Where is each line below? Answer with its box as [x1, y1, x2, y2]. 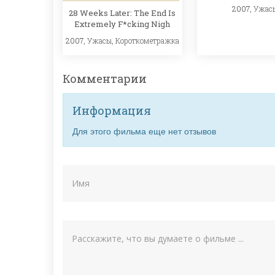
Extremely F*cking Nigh [74, 18, 171, 29]
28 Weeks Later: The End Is [69, 7, 176, 18]
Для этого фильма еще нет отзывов [72, 125, 216, 137]
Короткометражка [115, 35, 179, 45]
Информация [72, 103, 151, 118]
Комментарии [63, 71, 147, 87]
